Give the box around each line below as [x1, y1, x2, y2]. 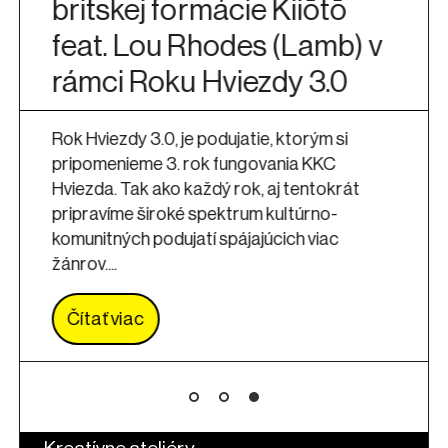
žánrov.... [51, 254, 117, 273]
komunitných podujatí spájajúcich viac [51, 229, 339, 248]
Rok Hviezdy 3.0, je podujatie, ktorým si [51, 129, 348, 148]
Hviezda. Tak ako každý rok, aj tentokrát [51, 179, 360, 198]
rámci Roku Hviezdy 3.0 [51, 66, 348, 97]
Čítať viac [67, 309, 144, 328]
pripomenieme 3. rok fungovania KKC [51, 154, 336, 173]
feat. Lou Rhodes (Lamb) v [51, 30, 383, 61]
